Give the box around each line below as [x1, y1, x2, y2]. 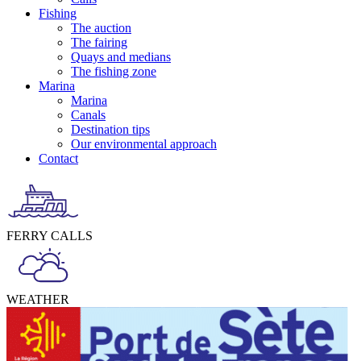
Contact [39, 151, 78, 165]
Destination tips [71, 122, 150, 136]
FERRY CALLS [6, 228, 93, 243]
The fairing [71, 35, 127, 49]
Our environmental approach [71, 137, 217, 151]
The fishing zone [71, 64, 156, 78]
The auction [71, 21, 131, 35]
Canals [71, 108, 106, 122]
